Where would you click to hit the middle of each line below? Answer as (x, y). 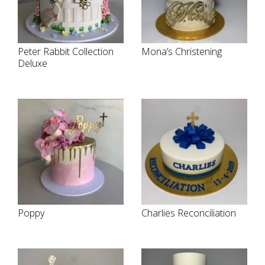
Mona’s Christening (182, 51)
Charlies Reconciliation (189, 213)
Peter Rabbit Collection (66, 51)
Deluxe (33, 63)
